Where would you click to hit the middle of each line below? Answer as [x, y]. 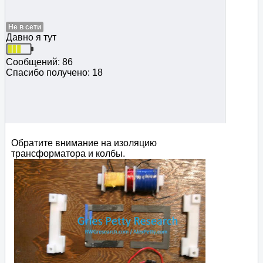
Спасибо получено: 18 [54, 72]
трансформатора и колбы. [68, 153]
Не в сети [25, 27]
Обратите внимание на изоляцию [84, 143]
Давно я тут [31, 37]
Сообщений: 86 [39, 62]
